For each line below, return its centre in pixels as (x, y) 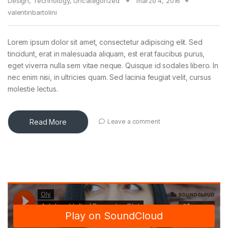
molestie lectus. (33, 89)
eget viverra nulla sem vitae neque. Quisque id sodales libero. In (113, 65)
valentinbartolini (32, 12)
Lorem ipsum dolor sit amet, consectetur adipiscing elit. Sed (105, 42)
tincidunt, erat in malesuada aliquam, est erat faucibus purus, (106, 53)
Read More (48, 122)
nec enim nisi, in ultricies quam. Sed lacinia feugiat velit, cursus (109, 77)
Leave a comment (134, 121)
